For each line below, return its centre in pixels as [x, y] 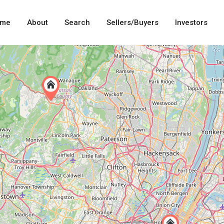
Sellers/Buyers [132, 22]
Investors [191, 22]
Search [77, 22]
